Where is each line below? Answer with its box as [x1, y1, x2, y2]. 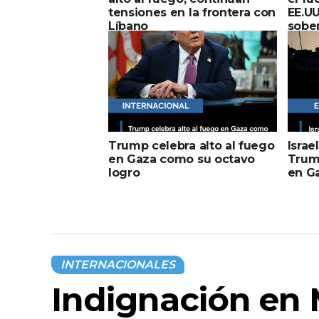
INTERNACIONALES [61, 257, 175, 271]
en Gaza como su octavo [108, 152, 255, 166]
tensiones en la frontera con [108, 5, 276, 19]
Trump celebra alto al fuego [108, 138, 275, 152]
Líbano [108, 19, 149, 33]
